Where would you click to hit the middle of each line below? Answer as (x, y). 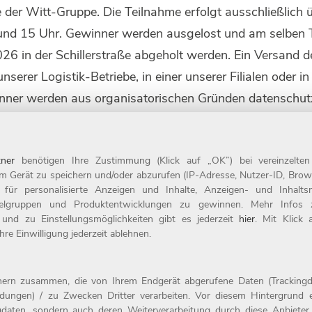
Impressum (160, 242)
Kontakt (151, 221)
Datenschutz (164, 264)
